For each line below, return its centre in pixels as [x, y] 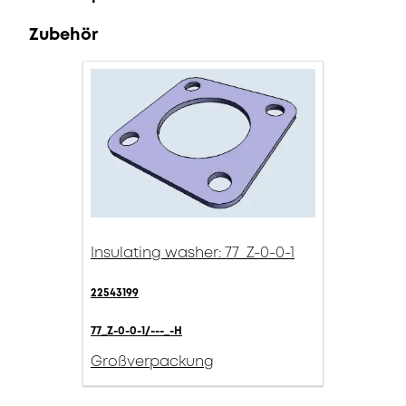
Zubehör [63, 34]
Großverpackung [152, 361]
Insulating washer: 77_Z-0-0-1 [192, 253]
